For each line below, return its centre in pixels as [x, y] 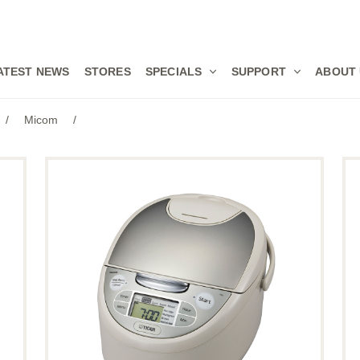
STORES [107, 72]
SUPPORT [258, 72]
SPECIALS [174, 72]
